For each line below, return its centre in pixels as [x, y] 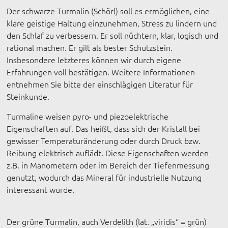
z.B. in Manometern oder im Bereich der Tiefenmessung [108, 165]
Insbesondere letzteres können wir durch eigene [94, 60]
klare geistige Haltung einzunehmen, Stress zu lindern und [112, 23]
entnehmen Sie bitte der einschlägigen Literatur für [100, 84]
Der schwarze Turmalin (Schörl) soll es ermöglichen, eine [108, 11]
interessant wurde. [41, 189]
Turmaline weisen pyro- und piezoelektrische [88, 116]
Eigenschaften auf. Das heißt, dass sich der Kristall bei [104, 128]
